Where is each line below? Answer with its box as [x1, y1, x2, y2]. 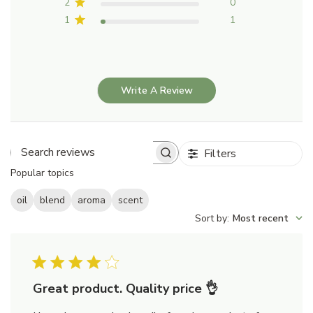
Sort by [195, 212, 227, 226]
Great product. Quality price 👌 [33, 280, 218, 298]
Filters [204, 145, 237, 161]
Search [94, 151, 127, 167]
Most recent [233, 212, 289, 226]
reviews [94, 166, 133, 182]
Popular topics [10, 166, 74, 180]
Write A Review [121, 83, 193, 97]
